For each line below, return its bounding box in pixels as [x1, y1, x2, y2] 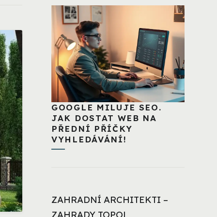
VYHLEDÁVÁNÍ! [51, 134, 127, 145]
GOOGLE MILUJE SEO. [51, 102, 162, 113]
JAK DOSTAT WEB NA [51, 113, 157, 124]
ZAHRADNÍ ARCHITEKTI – [51, 194, 168, 206]
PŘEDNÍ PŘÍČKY [51, 124, 133, 134]
